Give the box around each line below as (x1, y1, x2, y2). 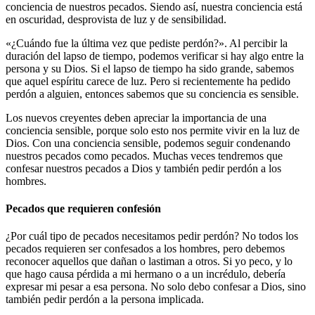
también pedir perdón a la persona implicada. (6, 293, 204, 306)
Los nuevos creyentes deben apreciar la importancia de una (6, 111, 266, 124)
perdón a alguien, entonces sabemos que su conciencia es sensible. (6, 87, 299, 100)
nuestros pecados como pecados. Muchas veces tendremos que (6, 149, 283, 162)
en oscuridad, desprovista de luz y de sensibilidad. (6, 13, 226, 25)
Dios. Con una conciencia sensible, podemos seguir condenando (6, 136, 290, 149)
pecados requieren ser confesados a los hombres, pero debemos (6, 243, 285, 255)
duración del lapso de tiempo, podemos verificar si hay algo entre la (6, 49, 304, 62)
